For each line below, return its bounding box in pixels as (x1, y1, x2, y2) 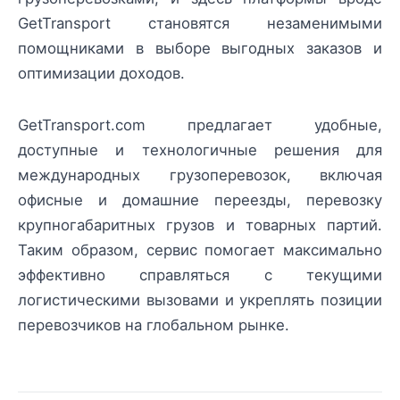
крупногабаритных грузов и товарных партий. (18, 216, 382, 235)
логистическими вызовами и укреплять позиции (18, 291, 382, 310)
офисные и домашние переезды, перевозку (18, 191, 382, 210)
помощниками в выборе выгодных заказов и (18, 39, 382, 58)
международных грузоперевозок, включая (18, 166, 382, 185)
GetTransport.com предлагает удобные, (18, 116, 382, 135)
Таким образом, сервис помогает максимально (18, 241, 382, 260)
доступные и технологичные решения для (18, 141, 382, 160)
